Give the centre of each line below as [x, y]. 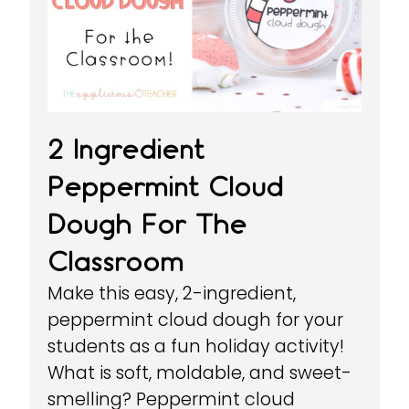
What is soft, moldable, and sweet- [200, 372]
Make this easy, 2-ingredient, [172, 293]
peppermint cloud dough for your [196, 320]
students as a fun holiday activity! [196, 346]
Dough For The [147, 224]
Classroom [116, 261]
